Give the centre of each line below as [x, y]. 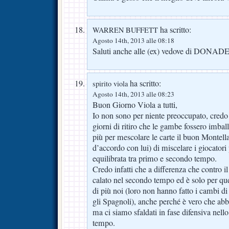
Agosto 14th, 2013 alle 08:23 [133, 94]
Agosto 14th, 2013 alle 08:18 [133, 40]
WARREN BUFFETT [125, 30]
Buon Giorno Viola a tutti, [135, 105]
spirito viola [110, 83]
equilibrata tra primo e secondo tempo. [155, 158]
